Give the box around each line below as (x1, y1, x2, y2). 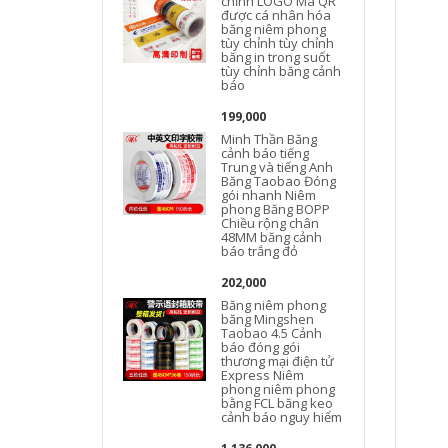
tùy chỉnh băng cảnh (221, 62, 342, 80)
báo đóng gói (221, 338, 301, 356)
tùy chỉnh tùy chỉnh (221, 34, 335, 52)
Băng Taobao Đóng (221, 172, 337, 190)
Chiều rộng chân (221, 214, 320, 232)
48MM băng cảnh (221, 228, 323, 246)
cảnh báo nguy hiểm (221, 408, 343, 426)
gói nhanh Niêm (221, 186, 317, 204)
